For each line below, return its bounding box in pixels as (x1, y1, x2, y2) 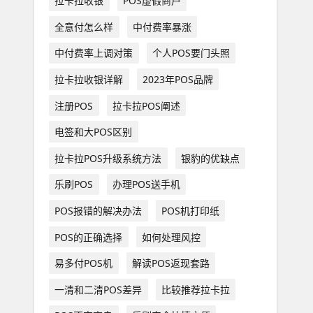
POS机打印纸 (161, 203, 219, 217)
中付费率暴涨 (132, 20, 191, 34)
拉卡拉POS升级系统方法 (54, 151, 162, 165)
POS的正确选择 (54, 230, 123, 244)
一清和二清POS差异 (54, 282, 143, 296)
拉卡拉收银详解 (54, 72, 124, 86)
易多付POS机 (54, 256, 113, 270)
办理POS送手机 (112, 177, 180, 191)
